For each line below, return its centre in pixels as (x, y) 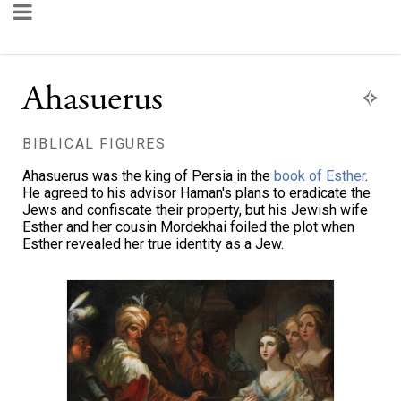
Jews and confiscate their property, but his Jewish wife (195, 210)
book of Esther (320, 176)
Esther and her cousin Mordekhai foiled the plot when (188, 227)
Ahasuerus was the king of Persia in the (148, 176)
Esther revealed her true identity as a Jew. (153, 244)
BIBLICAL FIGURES (94, 144)
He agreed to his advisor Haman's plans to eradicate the (196, 193)
